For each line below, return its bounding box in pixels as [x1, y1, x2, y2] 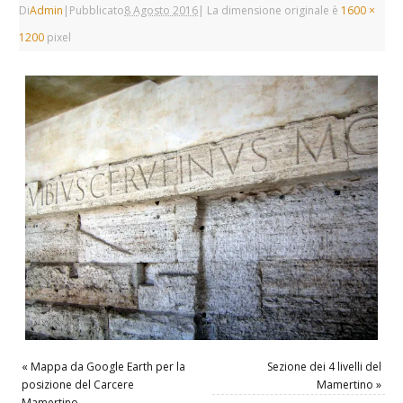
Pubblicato [69, 3, 125, 19]
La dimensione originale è [204, 3, 342, 19]
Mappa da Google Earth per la [31, 358, 186, 374]
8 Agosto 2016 [124, 3, 199, 19]
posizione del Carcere [22, 376, 135, 392]
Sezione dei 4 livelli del [266, 358, 381, 374]
